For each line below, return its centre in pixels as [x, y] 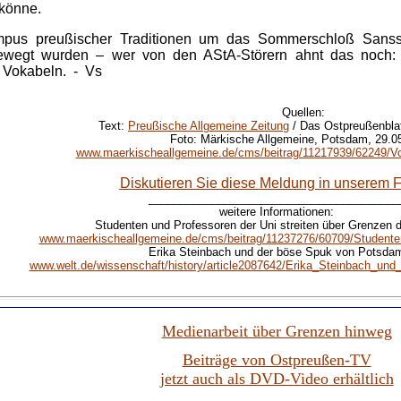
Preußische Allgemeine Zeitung [209, 126]
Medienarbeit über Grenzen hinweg [277, 331]
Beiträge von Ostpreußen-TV [277, 360]
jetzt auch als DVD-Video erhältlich [277, 379]
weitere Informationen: [277, 212]
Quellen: [303, 112]
